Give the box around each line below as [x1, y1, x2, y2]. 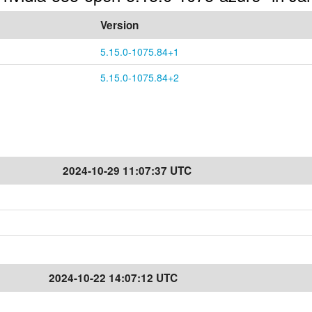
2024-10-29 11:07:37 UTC [63, 163, 192, 178]
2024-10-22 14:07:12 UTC [49, 270, 178, 286]
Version [100, 17, 139, 33]
